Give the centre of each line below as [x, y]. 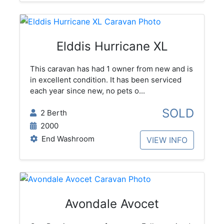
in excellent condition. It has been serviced [105, 79]
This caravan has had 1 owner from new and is [111, 68]
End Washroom [66, 138]
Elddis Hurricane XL [112, 46]
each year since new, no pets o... [87, 90]
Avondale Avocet [112, 204]
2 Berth [51, 112]
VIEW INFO [167, 140]
